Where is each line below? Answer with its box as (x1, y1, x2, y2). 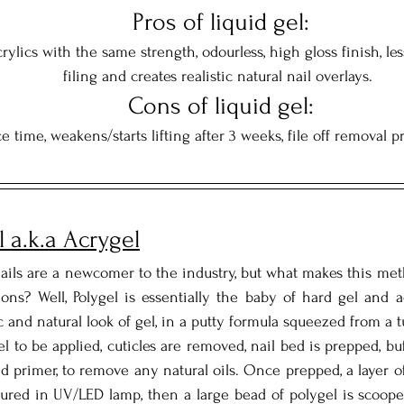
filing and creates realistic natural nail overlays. (62, 68, 372, 86)
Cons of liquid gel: (127, 92, 320, 121)
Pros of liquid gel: (132, 8, 316, 37)
